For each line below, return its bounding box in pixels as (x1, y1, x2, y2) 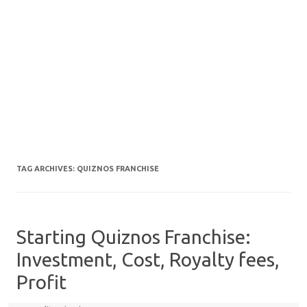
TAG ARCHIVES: (16, 164, 77, 173)
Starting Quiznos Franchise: (16, 226, 251, 247)
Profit (16, 271, 66, 293)
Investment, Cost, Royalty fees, (16, 249, 280, 270)
